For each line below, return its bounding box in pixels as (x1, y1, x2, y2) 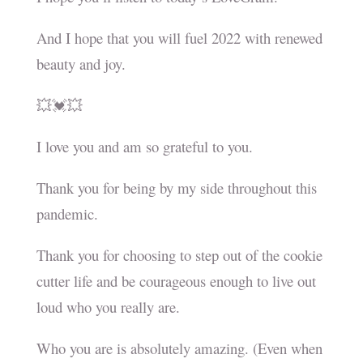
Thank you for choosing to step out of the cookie (36, 245, 322, 266)
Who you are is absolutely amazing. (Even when (36, 338, 322, 359)
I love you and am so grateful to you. (36, 136, 253, 157)
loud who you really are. (36, 297, 180, 318)
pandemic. (36, 203, 103, 224)
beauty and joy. (36, 53, 126, 75)
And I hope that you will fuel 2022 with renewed (36, 28, 322, 49)
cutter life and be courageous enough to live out (36, 271, 316, 292)
